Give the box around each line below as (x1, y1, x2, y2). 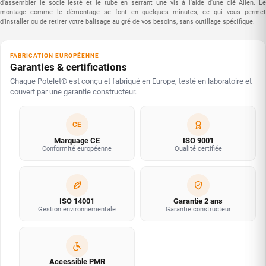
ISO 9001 (182, 136, 214, 145)
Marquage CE (54, 136, 100, 145)
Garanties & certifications (10, 61, 127, 74)
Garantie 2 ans (173, 197, 223, 206)
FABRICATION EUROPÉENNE (10, 52, 99, 59)
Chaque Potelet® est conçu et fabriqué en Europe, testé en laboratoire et (10, 77, 252, 86)
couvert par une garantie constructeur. (10, 87, 137, 97)
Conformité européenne (42, 145, 112, 153)
